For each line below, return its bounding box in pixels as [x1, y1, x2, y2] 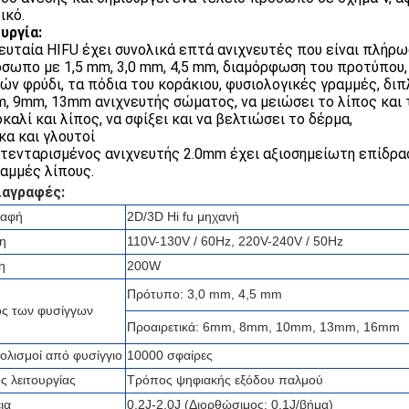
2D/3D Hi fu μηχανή [127, 209, 239, 224]
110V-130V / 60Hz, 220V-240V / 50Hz [127, 234, 343, 248]
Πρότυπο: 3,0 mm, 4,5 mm [127, 287, 282, 301]
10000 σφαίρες [127, 348, 213, 362]
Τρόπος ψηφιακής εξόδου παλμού [127, 372, 323, 387]
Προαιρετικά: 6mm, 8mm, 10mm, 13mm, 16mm [127, 320, 400, 334]
